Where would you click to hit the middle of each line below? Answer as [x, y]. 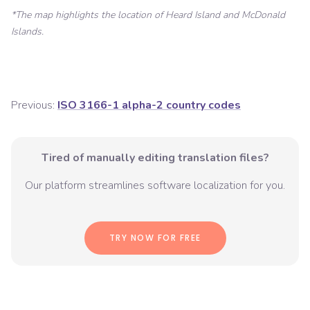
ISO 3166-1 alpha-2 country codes [149, 106]
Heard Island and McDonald [225, 15]
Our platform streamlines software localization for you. [155, 186]
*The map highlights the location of [88, 15]
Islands [26, 32]
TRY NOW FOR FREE [155, 238]
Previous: [33, 106]
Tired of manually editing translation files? [155, 158]
